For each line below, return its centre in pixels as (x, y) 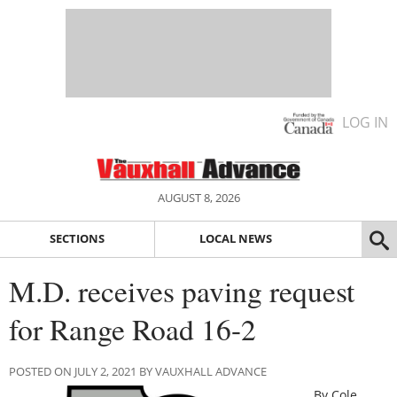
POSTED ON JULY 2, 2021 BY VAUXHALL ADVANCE (138, 371)
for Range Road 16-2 (132, 328)
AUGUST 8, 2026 (198, 198)
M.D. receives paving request (182, 290)
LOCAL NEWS (235, 239)
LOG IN (365, 122)
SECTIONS (77, 239)
